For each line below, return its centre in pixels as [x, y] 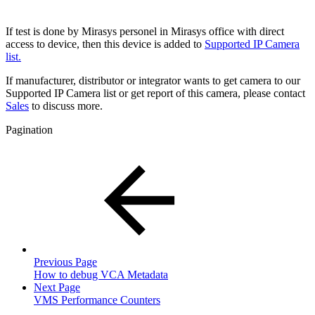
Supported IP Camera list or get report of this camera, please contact [155, 93]
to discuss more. [66, 105]
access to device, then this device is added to [105, 44]
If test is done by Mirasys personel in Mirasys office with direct [145, 31]
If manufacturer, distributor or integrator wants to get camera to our [153, 80]
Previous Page [65, 262]
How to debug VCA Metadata [101, 274]
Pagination [29, 129]
